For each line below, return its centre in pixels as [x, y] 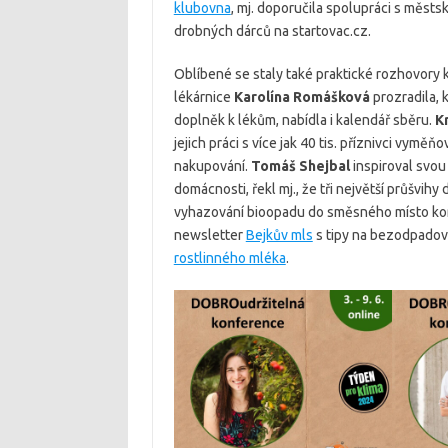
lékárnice [203, 97]
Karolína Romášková [301, 97]
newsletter [209, 235]
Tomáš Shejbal [300, 166]
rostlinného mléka [229, 258]
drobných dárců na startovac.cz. [272, 31]
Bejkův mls [279, 235]
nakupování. [212, 166]
